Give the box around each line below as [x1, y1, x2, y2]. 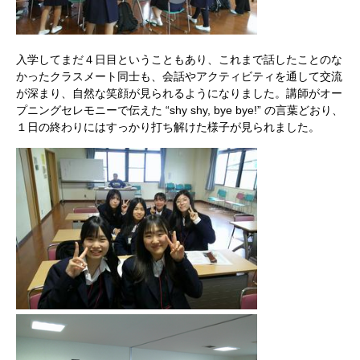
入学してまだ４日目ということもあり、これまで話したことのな [16, 53, 342, 67]
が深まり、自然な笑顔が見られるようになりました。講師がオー [16, 87, 342, 100]
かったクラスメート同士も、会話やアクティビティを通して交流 [16, 70, 342, 84]
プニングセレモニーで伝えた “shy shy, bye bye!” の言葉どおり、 [16, 104, 343, 117]
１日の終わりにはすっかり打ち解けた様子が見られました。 [16, 121, 320, 134]
